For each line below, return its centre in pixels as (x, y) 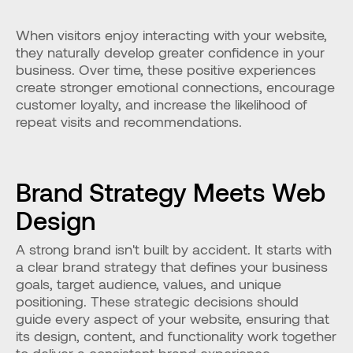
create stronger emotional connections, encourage (175, 87)
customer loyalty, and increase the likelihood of (162, 104)
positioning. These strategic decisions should (157, 301)
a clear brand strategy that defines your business (172, 266)
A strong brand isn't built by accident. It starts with (174, 249)
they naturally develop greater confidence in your (170, 52)
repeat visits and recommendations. (129, 121)
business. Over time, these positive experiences (166, 69)
